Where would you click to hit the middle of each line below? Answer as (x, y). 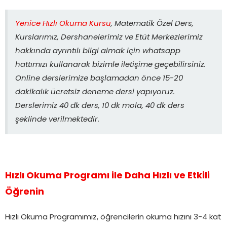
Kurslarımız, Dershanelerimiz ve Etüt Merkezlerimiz (109, 37)
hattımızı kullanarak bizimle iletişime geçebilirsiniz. (110, 65)
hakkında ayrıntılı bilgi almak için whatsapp (98, 51)
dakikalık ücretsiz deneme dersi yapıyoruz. (95, 92)
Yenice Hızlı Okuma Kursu (63, 24)
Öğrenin (25, 192)
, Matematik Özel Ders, (152, 24)
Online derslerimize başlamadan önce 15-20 (99, 79)
